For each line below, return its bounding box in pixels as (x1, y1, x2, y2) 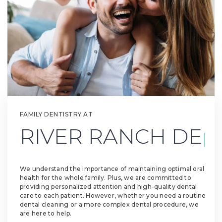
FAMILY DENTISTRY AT (20, 111, 93, 118)
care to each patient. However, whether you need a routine (20, 192, 206, 200)
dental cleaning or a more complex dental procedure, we (20, 201, 199, 209)
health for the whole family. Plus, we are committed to (20, 174, 191, 182)
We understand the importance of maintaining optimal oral (20, 165, 205, 173)
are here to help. (20, 210, 72, 218)
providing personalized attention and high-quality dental (20, 183, 197, 191)
